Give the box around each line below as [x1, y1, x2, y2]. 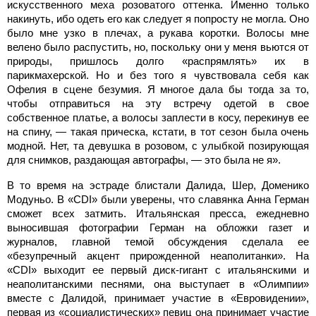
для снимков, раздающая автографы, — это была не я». [7, 153, 281, 166]
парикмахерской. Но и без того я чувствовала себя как [7, 68, 309, 81]
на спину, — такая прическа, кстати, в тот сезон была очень [7, 125, 309, 138]
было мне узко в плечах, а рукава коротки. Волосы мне [7, 26, 309, 39]
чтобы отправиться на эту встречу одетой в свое [7, 97, 309, 109]
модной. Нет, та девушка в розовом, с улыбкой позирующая [7, 139, 309, 152]
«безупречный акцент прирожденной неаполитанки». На [7, 249, 309, 262]
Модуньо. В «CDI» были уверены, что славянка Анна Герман [7, 193, 309, 205]
